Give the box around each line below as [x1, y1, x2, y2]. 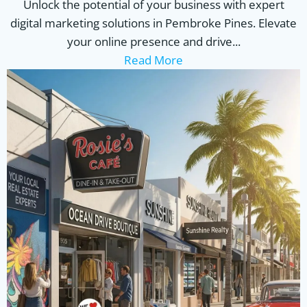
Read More [124, 52, 183, 68]
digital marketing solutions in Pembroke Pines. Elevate [10, 15, 297, 31]
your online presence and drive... [66, 34, 241, 49]
